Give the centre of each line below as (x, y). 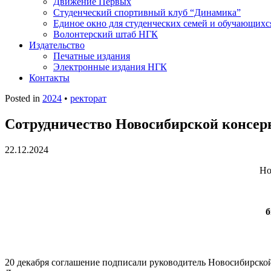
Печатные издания (92, 56)
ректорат (88, 98)
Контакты (49, 78)
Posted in (24, 98)
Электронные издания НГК (110, 67)
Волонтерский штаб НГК (106, 34)
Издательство (57, 45)
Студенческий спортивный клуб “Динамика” (147, 12)
